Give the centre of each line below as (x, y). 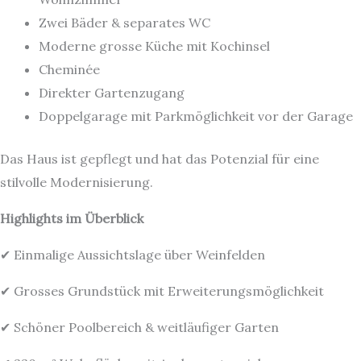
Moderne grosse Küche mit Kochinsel (154, 46)
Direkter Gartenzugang (112, 93)
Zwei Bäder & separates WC (124, 23)
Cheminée (69, 69)
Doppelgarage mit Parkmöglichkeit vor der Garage (196, 116)
